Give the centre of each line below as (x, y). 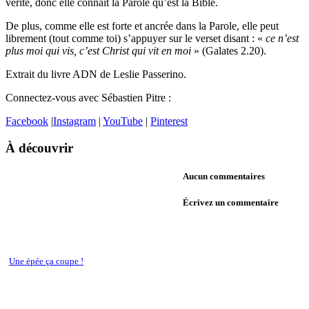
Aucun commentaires (223, 176)
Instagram (74, 121)
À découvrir (39, 148)
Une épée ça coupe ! (46, 261)
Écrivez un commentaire (230, 202)
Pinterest (169, 121)
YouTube (123, 121)
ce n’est (282, 38)
